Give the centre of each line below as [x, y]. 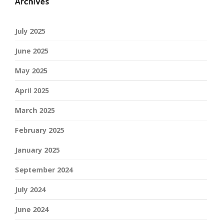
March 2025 [35, 111]
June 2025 [32, 51]
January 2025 [37, 150]
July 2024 [30, 190]
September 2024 [44, 170]
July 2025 [30, 31]
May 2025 [31, 71]
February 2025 [40, 130]
